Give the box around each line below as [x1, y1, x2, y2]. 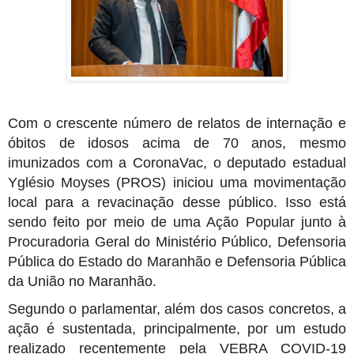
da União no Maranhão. [8, 273, 156, 289]
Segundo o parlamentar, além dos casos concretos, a [8, 300, 346, 317]
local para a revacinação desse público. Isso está [8, 194, 346, 210]
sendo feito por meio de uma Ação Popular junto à [8, 213, 346, 230]
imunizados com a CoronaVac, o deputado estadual [8, 154, 346, 171]
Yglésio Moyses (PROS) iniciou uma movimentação [8, 174, 346, 190]
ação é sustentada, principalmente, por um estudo [8, 320, 346, 337]
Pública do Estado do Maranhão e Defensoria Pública [8, 253, 346, 269]
